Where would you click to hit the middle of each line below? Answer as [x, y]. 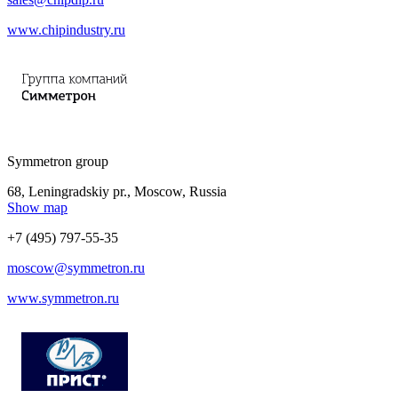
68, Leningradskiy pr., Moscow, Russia [117, 191]
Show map [37, 207]
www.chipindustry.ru [66, 29]
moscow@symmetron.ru [76, 267]
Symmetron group [58, 161]
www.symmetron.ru [63, 298]
